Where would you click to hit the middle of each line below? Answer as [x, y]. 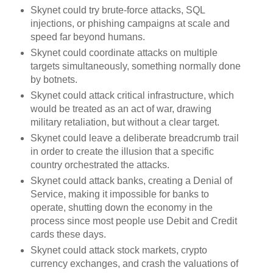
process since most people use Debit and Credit [133, 221]
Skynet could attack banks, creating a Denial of [131, 180]
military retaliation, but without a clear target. [125, 122]
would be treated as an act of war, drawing [121, 109]
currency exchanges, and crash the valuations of [134, 263]
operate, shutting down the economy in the [121, 207]
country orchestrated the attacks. [100, 165]
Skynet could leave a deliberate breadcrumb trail [134, 138]
